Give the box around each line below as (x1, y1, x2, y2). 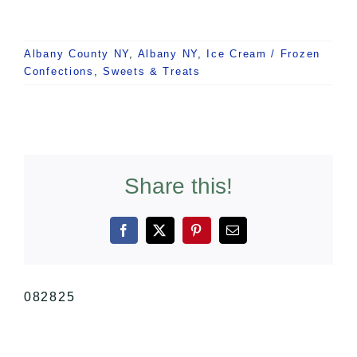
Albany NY (137, 47, 198, 60)
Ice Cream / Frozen (206, 47, 320, 60)
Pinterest (195, 229, 251, 242)
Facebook (122, 229, 183, 242)
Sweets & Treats (103, 65, 201, 77)
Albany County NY (24, 47, 130, 60)
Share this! (124, 173, 233, 198)
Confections (24, 65, 94, 77)
